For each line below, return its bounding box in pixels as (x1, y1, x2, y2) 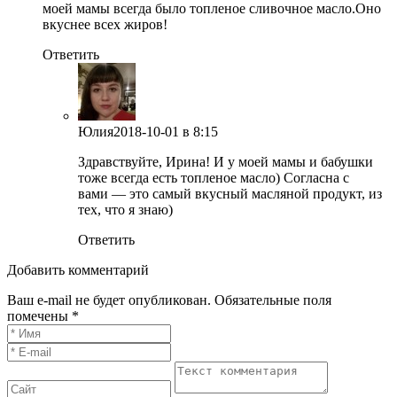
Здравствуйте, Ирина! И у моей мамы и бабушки (78, 154, 373, 170)
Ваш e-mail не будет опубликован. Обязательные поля (7, 292, 331, 308)
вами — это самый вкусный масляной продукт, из (78, 186, 382, 202)
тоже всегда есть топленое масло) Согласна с (78, 170, 349, 186)
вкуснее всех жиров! (43, 17, 167, 33)
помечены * (7, 308, 79, 324)
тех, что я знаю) (78, 202, 173, 218)
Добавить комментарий (7, 262, 149, 278)
